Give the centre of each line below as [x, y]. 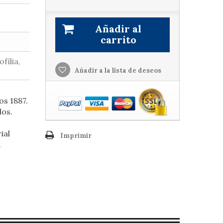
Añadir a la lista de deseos [117, 70]
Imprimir [76, 136]
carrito [118, 40]
